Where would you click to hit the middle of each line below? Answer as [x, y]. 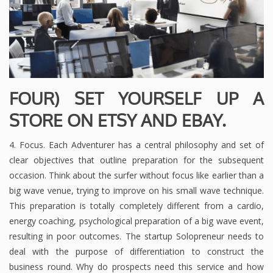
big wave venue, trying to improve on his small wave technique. [136, 190]
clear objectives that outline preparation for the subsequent [136, 160]
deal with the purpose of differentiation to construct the [136, 251]
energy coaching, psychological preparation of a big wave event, [136, 221]
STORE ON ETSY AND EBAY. [118, 120]
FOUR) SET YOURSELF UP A [136, 98]
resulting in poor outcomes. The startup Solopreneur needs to [136, 236]
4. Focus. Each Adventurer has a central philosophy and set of [136, 144]
